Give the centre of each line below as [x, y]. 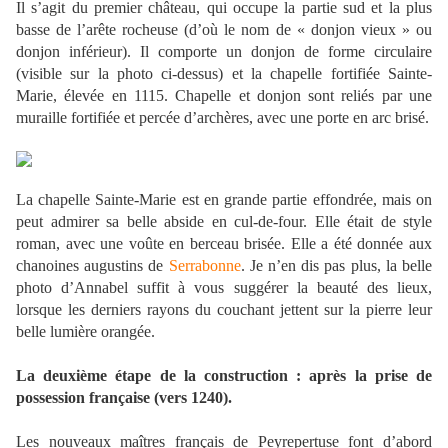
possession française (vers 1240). [124, 398]
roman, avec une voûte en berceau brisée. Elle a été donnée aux [224, 244]
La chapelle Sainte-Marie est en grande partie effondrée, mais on [224, 200]
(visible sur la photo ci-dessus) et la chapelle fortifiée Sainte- [224, 74]
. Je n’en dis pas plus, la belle [336, 266]
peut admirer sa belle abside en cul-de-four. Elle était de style [224, 222]
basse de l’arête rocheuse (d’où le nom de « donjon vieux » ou [224, 30]
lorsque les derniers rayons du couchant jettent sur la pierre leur [224, 310]
